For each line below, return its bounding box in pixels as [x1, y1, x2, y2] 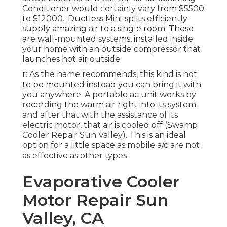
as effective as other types [22, 150, 127, 161]
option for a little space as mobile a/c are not [22, 140, 200, 150]
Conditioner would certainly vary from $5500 [22, 4, 204, 14]
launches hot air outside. [22, 54, 122, 64]
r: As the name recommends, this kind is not [22, 69, 197, 80]
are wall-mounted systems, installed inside [22, 34, 193, 44]
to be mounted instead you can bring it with [22, 80, 201, 90]
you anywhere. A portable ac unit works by [22, 90, 196, 100]
